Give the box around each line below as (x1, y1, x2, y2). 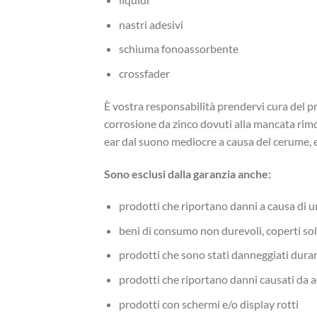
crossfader (118, 66, 170, 80)
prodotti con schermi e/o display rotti (118, 296, 299, 311)
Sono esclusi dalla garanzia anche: (104, 166, 271, 180)
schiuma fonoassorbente (118, 42, 238, 56)
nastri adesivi (118, 17, 183, 31)
